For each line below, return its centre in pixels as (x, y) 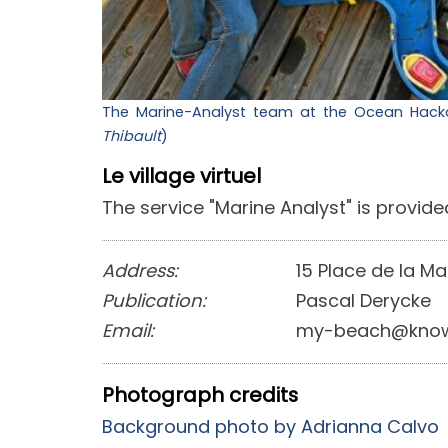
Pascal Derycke (363, 300)
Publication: (154, 300)
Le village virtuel (181, 175)
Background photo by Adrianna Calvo (270, 426)
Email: (128, 330)
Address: (140, 270)
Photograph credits (200, 394)
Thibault (131, 135)
